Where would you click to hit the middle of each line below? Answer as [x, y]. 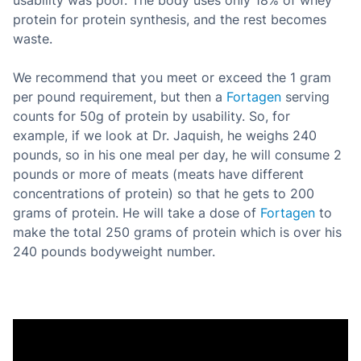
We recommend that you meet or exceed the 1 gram [172, 77]
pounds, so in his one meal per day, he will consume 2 [177, 155]
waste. [33, 39]
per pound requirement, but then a [120, 97]
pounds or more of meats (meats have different [158, 174]
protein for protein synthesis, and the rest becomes [170, 19]
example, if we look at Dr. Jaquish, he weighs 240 [165, 135]
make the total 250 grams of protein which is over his [177, 232]
